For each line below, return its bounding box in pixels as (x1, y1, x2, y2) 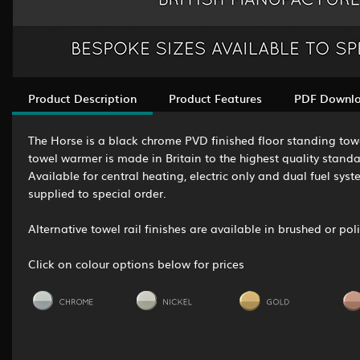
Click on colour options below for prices (28, 255, 244, 272)
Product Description (28, 88, 137, 107)
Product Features (169, 88, 262, 107)
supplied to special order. (28, 184, 166, 201)
